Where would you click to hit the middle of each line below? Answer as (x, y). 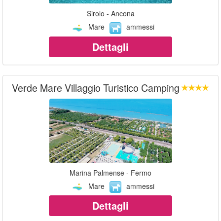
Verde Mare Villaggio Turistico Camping (96, 87)
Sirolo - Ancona (110, 14)
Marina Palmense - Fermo (110, 172)
